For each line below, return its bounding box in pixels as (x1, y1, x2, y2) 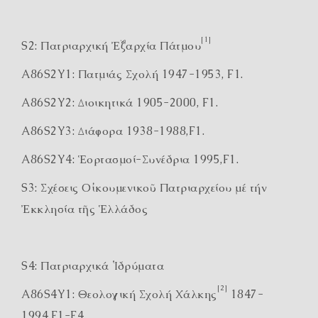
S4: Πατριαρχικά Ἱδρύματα (21, 258, 164, 273)
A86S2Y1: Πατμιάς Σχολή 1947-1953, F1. (21, 67, 243, 82)
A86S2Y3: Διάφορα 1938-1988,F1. (21, 124, 204, 138)
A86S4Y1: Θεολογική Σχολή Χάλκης (21, 287, 217, 302)
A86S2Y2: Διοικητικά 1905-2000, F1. (21, 95, 218, 110)
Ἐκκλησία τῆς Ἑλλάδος (21, 202, 148, 216)
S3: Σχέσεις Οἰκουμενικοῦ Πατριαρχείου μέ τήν (21, 180, 267, 195)
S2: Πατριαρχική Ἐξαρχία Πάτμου (21, 38, 201, 53)
